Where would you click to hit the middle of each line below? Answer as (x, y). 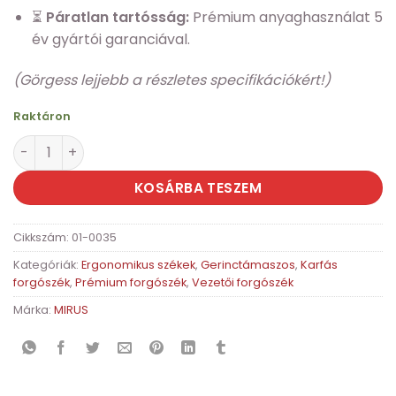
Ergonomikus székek (138, 264)
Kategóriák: (47, 264)
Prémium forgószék (131, 282)
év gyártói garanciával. (110, 40)
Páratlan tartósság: (117, 18)
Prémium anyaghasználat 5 (286, 18)
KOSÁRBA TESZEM (198, 187)
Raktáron (42, 116)
